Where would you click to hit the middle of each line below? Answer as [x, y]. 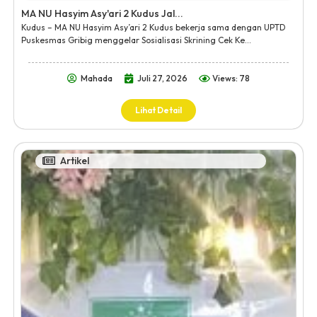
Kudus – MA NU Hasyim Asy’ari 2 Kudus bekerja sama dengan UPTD [154, 28]
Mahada [97, 78]
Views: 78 [231, 78]
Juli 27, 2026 [162, 78]
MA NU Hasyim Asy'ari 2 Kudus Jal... [102, 14]
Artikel [75, 160]
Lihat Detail [158, 110]
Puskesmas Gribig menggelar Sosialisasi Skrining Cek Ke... [136, 40]
